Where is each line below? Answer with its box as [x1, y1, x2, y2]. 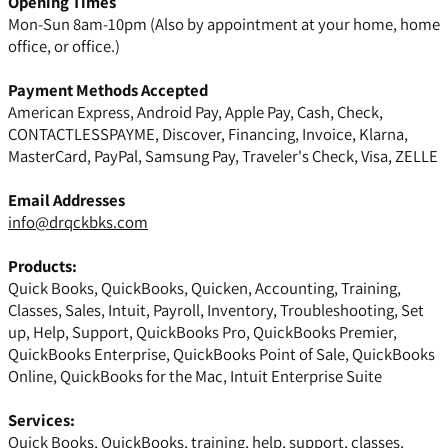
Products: [8, 255, 77, 278]
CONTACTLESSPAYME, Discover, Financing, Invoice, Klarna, [8, 123, 408, 146]
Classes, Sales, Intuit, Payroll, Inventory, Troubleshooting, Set [8, 299, 424, 322]
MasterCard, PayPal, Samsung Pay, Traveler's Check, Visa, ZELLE [8, 145, 438, 168]
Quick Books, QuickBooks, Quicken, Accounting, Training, [8, 277, 401, 300]
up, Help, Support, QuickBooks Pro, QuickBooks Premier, [8, 321, 397, 344]
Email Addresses [8, 189, 125, 212]
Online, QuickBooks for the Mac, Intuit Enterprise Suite [8, 365, 382, 388]
